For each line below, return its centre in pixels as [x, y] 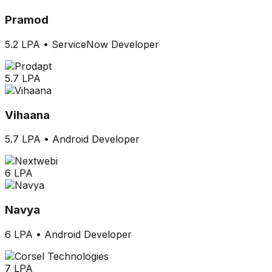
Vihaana [27, 115]
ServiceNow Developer [105, 44]
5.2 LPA [22, 44]
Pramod [27, 20]
